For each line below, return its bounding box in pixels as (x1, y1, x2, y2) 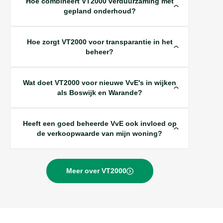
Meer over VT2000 (66, 167, 126, 175)
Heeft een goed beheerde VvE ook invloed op (22, 119, 177, 128)
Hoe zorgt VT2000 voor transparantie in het (26, 38, 173, 46)
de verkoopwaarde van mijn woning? (37, 129, 162, 138)
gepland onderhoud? (63, 7, 136, 15)
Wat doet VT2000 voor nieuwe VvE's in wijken (23, 79, 176, 87)
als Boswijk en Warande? (57, 89, 142, 97)
